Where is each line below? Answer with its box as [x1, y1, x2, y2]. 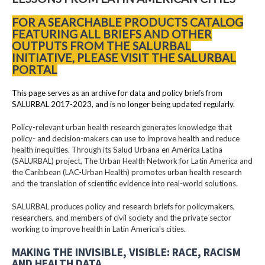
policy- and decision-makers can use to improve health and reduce [12, 133, 240, 143]
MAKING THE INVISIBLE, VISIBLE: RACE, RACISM [12, 244, 241, 259]
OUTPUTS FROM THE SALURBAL [12, 38, 191, 53]
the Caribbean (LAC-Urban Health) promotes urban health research [12, 167, 242, 177]
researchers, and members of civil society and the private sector [12, 212, 231, 222]
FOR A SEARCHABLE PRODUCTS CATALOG [12, 15, 243, 29]
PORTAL [12, 62, 57, 76]
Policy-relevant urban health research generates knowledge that [12, 122, 232, 132]
